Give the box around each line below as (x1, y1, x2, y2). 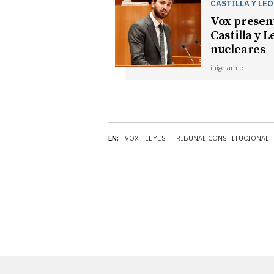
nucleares (210, 42, 265, 57)
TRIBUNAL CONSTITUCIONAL (172, 133, 269, 143)
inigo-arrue (210, 63, 243, 72)
